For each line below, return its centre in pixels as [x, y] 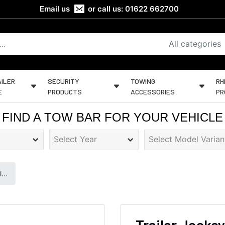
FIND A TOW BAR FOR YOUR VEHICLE [113, 117]
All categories [195, 44]
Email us [55, 9]
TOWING [143, 81]
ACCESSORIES [153, 91]
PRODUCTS [65, 91]
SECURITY [64, 81]
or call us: [106, 9]
